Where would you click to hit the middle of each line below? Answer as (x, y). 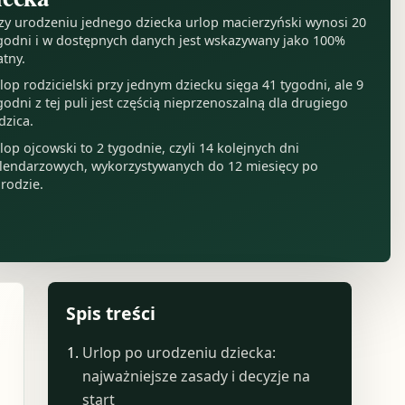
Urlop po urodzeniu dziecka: (179, 353)
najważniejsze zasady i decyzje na (197, 377)
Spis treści (110, 313)
